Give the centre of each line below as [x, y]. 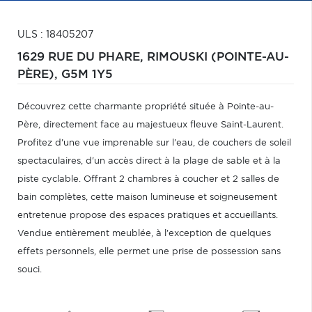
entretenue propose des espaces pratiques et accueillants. [148, 216]
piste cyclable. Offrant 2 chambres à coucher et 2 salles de [148, 179]
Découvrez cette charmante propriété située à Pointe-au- [146, 107]
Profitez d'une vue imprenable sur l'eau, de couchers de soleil [154, 143]
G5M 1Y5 [87, 75]
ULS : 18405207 [55, 35]
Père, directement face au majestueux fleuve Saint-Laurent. [150, 125]
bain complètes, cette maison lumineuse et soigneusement [147, 197]
